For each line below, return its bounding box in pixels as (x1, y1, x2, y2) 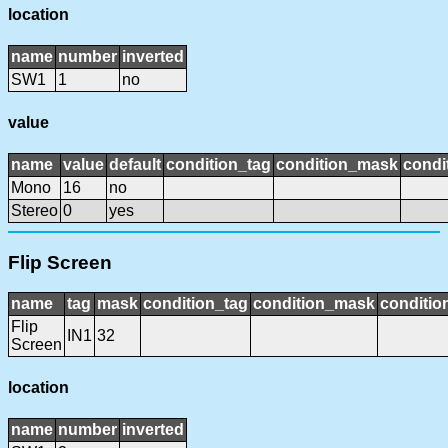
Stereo (11, 201, 58, 219)
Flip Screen (8, 251, 112, 273)
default (109, 155, 161, 173)
